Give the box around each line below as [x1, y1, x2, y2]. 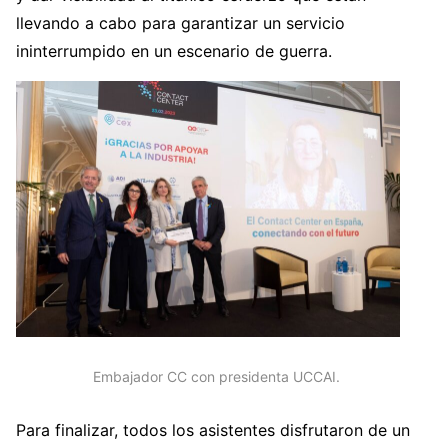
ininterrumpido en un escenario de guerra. [16, 40, 332, 61]
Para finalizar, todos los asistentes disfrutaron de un [16, 420, 410, 441]
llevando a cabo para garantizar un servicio [16, 12, 345, 33]
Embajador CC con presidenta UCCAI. [92, 367, 340, 385]
